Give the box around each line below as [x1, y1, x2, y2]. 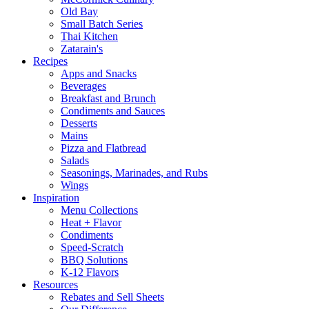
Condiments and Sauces [61, 105, 165, 117]
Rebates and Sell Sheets [61, 291, 164, 303]
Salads [61, 154, 89, 166]
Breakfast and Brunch [61, 92, 156, 104]
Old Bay [61, 6, 98, 17]
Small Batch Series [61, 18, 143, 30]
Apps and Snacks [61, 68, 137, 79]
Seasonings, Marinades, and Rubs [61, 167, 208, 179]
